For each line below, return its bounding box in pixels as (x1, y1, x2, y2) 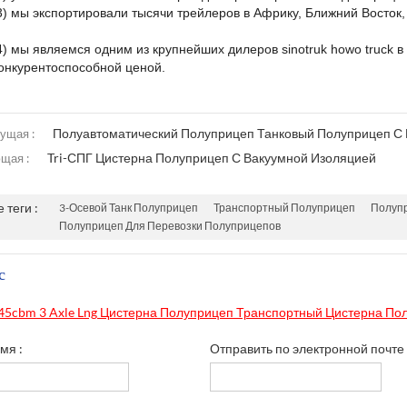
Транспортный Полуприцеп (213, 201, 356, 214)
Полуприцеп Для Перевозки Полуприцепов (59, 219, 282, 233)
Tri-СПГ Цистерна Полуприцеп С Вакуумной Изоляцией (46, 150, 376, 165)
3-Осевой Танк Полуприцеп (59, 201, 199, 214)
